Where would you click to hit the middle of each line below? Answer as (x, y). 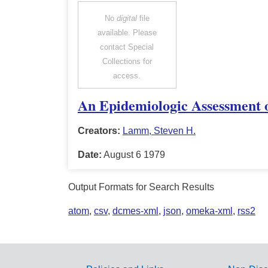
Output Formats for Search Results (141, 187)
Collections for (127, 62)
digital (127, 19)
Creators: (99, 131)
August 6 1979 (133, 155)
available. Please (127, 33)
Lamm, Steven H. (159, 131)
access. (127, 76)
